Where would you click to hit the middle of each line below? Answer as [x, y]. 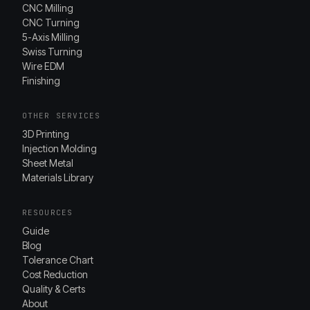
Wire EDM [43, 66]
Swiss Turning [52, 52]
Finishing [41, 81]
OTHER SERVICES [62, 116]
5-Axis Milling [51, 37]
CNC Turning [51, 22]
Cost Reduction [55, 274]
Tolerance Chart [58, 260]
